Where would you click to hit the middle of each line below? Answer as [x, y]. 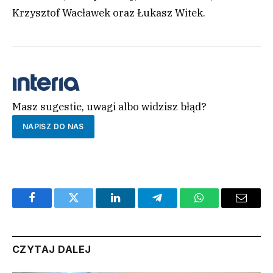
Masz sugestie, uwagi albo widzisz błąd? [109, 107]
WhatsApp [222, 207]
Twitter [89, 207]
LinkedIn [135, 207]
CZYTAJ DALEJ [52, 249]
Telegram [177, 207]
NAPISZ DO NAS [53, 127]
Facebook [52, 207]
